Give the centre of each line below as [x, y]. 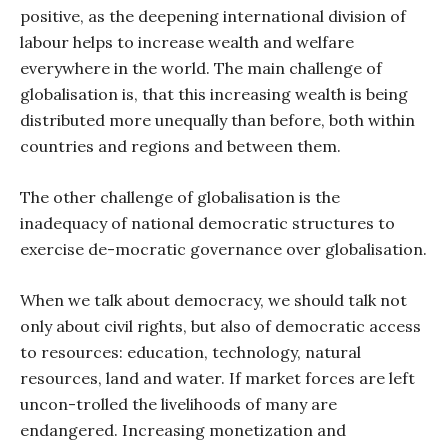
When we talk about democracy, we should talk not [213, 300]
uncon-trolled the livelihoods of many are [178, 404]
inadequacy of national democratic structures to [207, 223]
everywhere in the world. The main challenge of [201, 68]
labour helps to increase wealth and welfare [187, 42]
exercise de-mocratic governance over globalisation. [223, 249]
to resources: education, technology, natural [190, 352]
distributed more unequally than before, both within [217, 120]
